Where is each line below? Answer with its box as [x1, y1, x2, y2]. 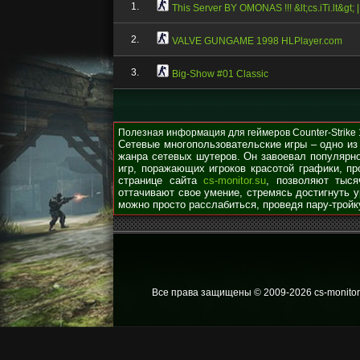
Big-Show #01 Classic [172, 68, 268, 80]
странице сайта [118, 174, 203, 186]
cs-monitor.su [203, 174, 266, 186]
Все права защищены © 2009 [152, 287, 286, 298]
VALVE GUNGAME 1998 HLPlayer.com [172, 35, 342, 47]
